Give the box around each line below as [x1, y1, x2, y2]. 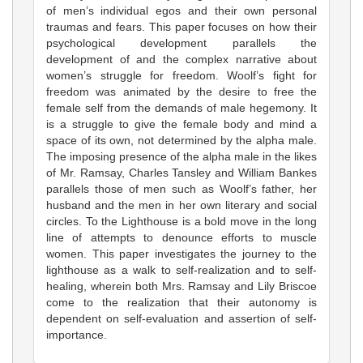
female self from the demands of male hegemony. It [46, 100, 317, 114]
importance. [46, 327, 107, 341]
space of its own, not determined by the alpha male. [46, 133, 317, 147]
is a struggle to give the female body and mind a [46, 117, 317, 130]
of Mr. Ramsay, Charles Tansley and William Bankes [46, 165, 317, 179]
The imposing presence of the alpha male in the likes [46, 149, 317, 163]
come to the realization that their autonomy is [46, 295, 317, 309]
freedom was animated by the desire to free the [46, 84, 317, 98]
